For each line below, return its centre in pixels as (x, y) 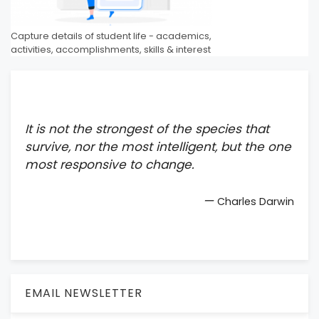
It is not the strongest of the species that (147, 129)
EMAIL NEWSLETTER (84, 293)
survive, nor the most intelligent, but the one (158, 147)
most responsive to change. (110, 165)
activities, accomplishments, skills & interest (111, 50)
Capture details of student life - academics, (111, 36)
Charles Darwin (256, 201)
